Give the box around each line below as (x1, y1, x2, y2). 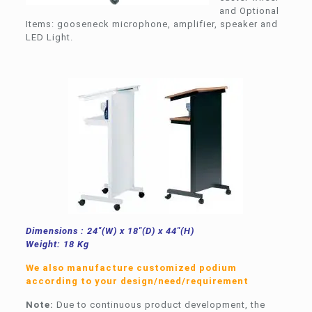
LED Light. (25, 31, 73, 42)
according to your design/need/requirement (25, 275, 249, 286)
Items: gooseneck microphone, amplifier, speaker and (25, 18, 278, 29)
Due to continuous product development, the (53, 299, 265, 310)
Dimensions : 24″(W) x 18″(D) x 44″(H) (25, 225, 194, 236)
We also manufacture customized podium (25, 262, 237, 273)
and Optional (219, 5, 279, 16)
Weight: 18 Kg (25, 238, 89, 249)
